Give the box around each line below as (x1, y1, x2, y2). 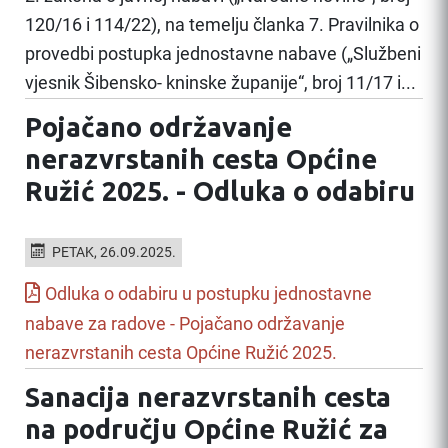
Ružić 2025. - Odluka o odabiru (25, 175, 415, 206)
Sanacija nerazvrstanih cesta (25, 381, 391, 412)
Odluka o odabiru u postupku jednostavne (45, 283, 372, 304)
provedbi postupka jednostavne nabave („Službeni (25, 43, 421, 64)
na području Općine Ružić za (25, 413, 388, 444)
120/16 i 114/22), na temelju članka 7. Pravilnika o (25, 14, 419, 35)
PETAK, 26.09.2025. (51, 243, 176, 261)
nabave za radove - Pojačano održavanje (25, 313, 345, 334)
